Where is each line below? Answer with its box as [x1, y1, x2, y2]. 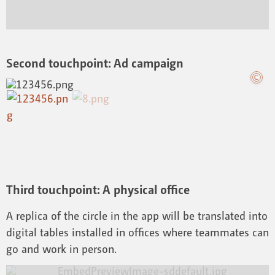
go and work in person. [6, 241, 117, 255]
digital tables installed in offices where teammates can [6, 225, 269, 239]
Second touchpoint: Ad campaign [6, 55, 184, 71]
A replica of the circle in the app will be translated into [6, 208, 268, 222]
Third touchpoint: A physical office [6, 182, 190, 198]
